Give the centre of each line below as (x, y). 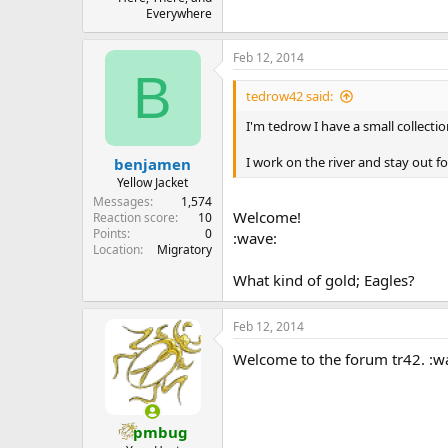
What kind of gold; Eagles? (324, 279)
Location (116, 249)
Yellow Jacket (152, 182)
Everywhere (179, 13)
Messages (121, 201)
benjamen (152, 163)
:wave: (255, 237)
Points (110, 233)
